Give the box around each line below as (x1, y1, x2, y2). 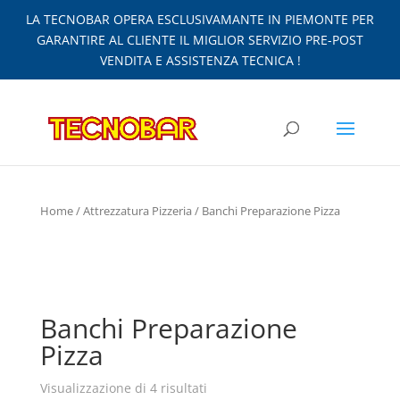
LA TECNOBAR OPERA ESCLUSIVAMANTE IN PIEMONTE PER (26, 11, 374, 28)
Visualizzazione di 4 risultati (39, 379, 207, 396)
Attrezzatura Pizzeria (82, 203, 192, 219)
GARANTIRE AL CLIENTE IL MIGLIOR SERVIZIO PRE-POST (37, 31, 363, 48)
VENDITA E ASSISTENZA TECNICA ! (99, 52, 301, 69)
